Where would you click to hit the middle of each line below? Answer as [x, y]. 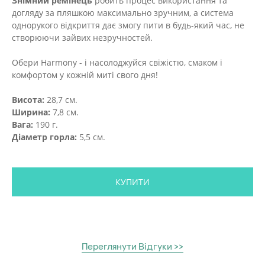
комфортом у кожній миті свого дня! [85, 75]
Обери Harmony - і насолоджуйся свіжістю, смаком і [117, 62]
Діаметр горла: [44, 137]
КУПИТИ [132, 182]
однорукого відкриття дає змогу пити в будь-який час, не [128, 25]
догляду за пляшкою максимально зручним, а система [123, 13]
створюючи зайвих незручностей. [82, 38]
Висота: [28, 100]
